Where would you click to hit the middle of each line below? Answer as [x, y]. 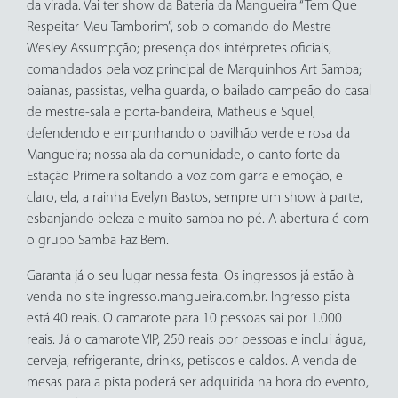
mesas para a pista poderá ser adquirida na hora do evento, [198, 383]
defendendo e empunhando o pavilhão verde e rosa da [188, 135]
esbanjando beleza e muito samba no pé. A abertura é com [198, 220]
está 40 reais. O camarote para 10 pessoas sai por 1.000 [184, 319]
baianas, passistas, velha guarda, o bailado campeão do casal [199, 92]
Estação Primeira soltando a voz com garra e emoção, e [185, 177]
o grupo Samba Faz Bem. [98, 241]
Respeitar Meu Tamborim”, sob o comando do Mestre [179, 28]
